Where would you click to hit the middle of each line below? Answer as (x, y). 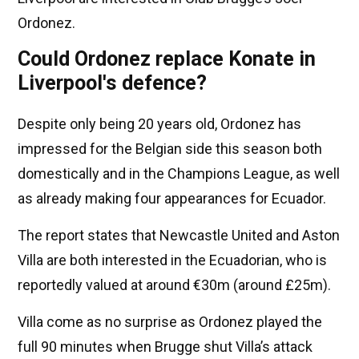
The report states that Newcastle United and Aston (179, 236)
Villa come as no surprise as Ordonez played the (170, 322)
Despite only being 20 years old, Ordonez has (159, 124)
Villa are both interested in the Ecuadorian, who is (172, 260)
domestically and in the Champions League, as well (179, 174)
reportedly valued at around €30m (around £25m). (174, 285)
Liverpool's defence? (112, 83)
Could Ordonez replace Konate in (167, 59)
